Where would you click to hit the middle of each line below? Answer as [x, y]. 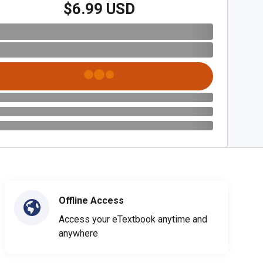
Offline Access [91, 200]
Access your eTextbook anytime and [133, 219]
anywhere [78, 233]
